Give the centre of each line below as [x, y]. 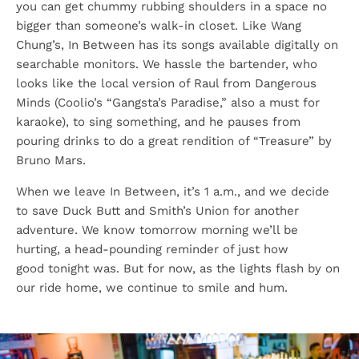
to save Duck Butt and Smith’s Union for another [157, 211]
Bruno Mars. [51, 160]
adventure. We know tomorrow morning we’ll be [157, 230]
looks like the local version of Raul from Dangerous [166, 83]
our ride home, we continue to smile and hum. [152, 288]
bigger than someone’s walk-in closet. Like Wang [159, 26]
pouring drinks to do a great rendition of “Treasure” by [174, 141]
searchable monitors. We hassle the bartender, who [167, 64]
